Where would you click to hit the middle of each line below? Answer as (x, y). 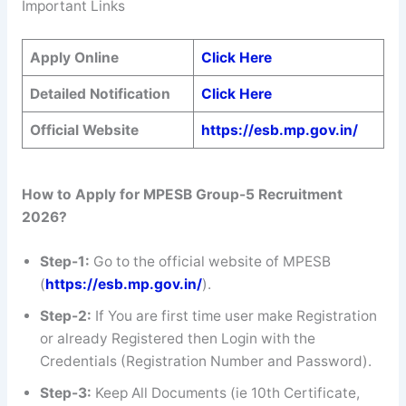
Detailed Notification (100, 93)
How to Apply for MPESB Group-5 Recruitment (182, 195)
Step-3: (67, 392)
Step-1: (66, 261)
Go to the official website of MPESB (212, 261)
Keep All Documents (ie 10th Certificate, (227, 392)
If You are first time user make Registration (236, 315)
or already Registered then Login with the (177, 338)
